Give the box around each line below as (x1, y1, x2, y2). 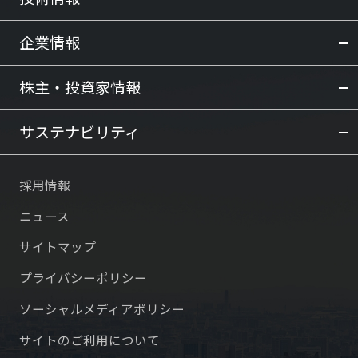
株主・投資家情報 (18, 75, 141, 98)
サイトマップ (18, 237, 96, 256)
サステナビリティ (18, 120, 140, 143)
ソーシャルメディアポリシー (18, 300, 185, 318)
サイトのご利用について (18, 331, 160, 348)
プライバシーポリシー (18, 268, 147, 287)
